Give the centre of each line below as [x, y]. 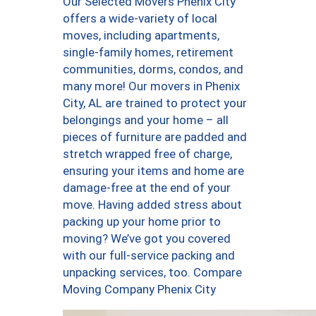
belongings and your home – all [146, 120]
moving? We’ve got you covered [147, 238]
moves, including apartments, [141, 35]
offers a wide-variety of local [140, 18]
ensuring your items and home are [153, 170]
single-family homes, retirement [148, 52]
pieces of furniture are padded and [155, 136]
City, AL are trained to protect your [155, 103]
